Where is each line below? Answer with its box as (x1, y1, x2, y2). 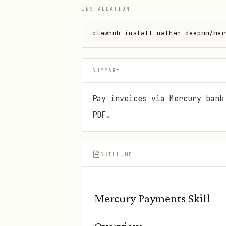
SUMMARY (92, 67, 121, 74)
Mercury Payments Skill (94, 191, 210, 205)
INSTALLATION (82, 6, 130, 12)
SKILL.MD (100, 151, 133, 158)
